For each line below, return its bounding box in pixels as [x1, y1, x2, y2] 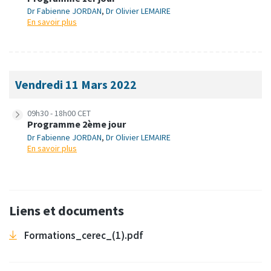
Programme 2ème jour [27, 118, 126, 131]
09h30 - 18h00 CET [27, 108, 91, 119]
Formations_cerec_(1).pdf [24, 228, 143, 242]
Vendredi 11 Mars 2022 [15, 77, 137, 93]
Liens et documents [9, 201, 124, 219]
